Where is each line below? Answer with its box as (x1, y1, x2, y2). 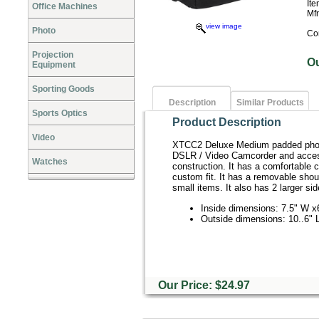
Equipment (32, 60, 75, 70)
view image (205, 22, 242, 30)
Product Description (172, 116, 281, 128)
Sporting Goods (32, 84, 95, 94)
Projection (32, 50, 73, 60)
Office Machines (32, 1, 98, 11)
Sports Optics (32, 108, 88, 118)
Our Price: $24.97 (155, 279, 250, 291)
